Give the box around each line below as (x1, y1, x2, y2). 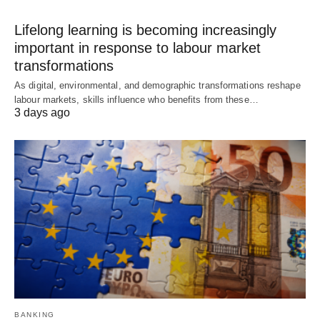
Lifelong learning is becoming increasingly (14, 22, 276, 39)
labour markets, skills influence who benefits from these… (14, 94, 259, 106)
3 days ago (14, 106, 70, 119)
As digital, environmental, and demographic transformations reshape (14, 80, 301, 91)
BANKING (14, 310, 55, 319)
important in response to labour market (14, 40, 261, 56)
